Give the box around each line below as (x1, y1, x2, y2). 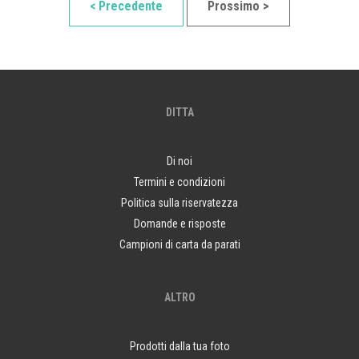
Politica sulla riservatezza (121, 196, 238, 209)
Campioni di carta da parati (119, 237, 240, 251)
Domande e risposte (133, 216, 226, 230)
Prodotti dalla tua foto (129, 339, 230, 353)
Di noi (167, 154, 192, 167)
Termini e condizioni (134, 175, 225, 188)
